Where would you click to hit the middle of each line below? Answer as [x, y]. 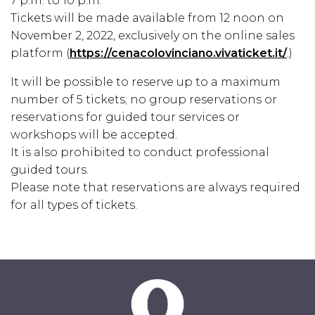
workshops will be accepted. [94, 135]
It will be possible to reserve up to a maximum [146, 82]
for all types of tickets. [74, 205]
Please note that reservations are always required [155, 187]
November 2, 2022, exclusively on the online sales [153, 36]
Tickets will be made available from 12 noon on [147, 18]
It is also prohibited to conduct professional [140, 152]
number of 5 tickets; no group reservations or [144, 99]
